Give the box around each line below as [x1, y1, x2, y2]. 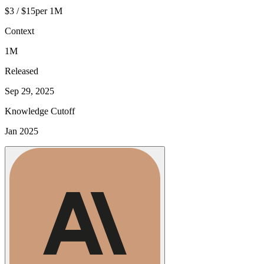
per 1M [35, 5, 62, 16]
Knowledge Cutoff [5, 105, 75, 116]
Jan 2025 [5, 126, 38, 136]
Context [5, 25, 34, 36]
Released [5, 65, 38, 76]
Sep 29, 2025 [5, 85, 54, 96]
